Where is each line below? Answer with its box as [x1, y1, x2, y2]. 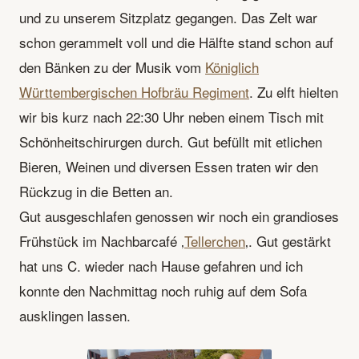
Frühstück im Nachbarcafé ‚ [19, 230, 184, 251]
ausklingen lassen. [19, 305, 131, 325]
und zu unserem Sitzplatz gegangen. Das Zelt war [19, 6, 317, 27]
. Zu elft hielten [249, 81, 338, 102]
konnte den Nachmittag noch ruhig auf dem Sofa [19, 280, 307, 301]
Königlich [205, 56, 259, 77]
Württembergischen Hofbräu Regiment [19, 81, 249, 102]
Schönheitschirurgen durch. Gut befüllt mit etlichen [19, 131, 322, 151]
